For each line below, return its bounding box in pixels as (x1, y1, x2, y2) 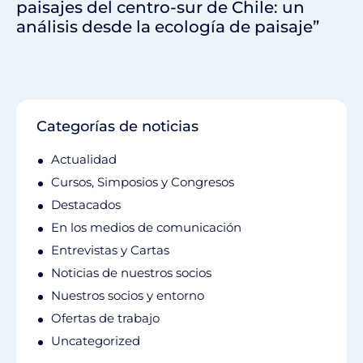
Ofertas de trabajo (51, 310, 160, 327)
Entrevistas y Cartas (51, 242, 169, 258)
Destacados (51, 197, 121, 213)
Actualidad (51, 152, 117, 168)
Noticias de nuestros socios (51, 265, 211, 281)
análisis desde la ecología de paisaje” (16, 17, 319, 37)
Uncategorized (51, 333, 140, 349)
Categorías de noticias (36, 117, 199, 136)
